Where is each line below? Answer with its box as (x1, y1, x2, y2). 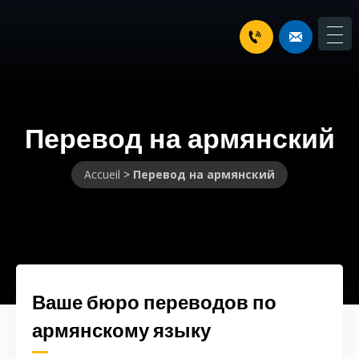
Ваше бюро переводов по (32, 288, 276, 316)
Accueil (84, 167, 120, 183)
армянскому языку (32, 317, 211, 344)
